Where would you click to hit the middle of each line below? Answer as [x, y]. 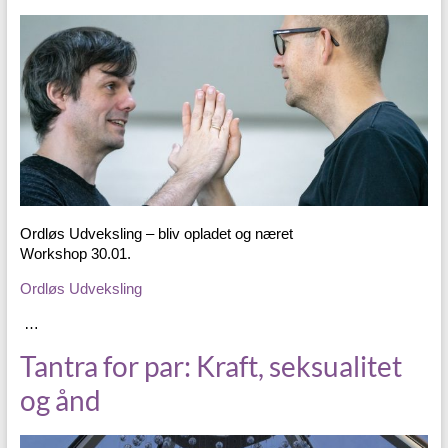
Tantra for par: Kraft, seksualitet [210, 365]
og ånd [60, 399]
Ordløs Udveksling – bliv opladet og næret [156, 233]
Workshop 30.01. [75, 253]
